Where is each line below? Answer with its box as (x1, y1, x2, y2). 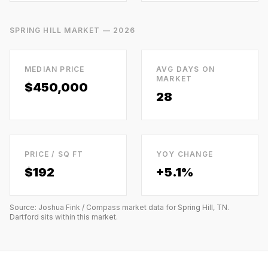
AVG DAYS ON (156, 65, 215, 74)
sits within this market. (39, 212, 118, 221)
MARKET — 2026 (62, 26, 136, 35)
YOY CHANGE (156, 150, 213, 159)
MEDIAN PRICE (25, 65, 85, 74)
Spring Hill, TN (178, 203, 227, 212)
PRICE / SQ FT (25, 150, 84, 159)
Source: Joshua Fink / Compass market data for (10, 203, 178, 212)
